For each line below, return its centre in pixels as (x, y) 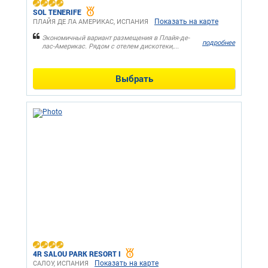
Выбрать (134, 79)
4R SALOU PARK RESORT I (77, 254)
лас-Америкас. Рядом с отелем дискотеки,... (110, 47)
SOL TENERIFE (57, 12)
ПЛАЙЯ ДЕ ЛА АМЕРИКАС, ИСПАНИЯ (91, 22)
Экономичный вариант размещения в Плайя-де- (116, 38)
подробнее (219, 42)
